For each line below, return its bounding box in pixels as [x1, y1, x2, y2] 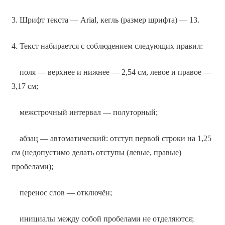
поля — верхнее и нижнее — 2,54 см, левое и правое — [11, 67, 211, 76]
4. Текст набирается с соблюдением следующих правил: [11, 41, 203, 50]
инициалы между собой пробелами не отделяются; [11, 214, 194, 223]
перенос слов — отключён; [11, 188, 112, 197]
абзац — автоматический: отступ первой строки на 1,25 [11, 134, 211, 143]
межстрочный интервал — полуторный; [11, 107, 158, 117]
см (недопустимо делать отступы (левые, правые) [11, 148, 181, 157]
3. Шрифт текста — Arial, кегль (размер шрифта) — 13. [11, 15, 199, 24]
